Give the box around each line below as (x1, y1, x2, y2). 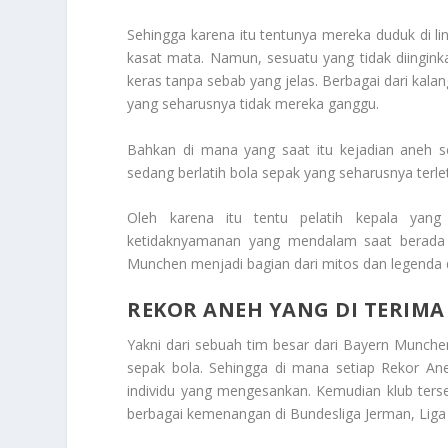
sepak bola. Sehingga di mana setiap (127, 358, 382, 378)
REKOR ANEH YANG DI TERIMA (127, 296, 445, 324)
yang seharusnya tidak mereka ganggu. (127, 94, 380, 114)
